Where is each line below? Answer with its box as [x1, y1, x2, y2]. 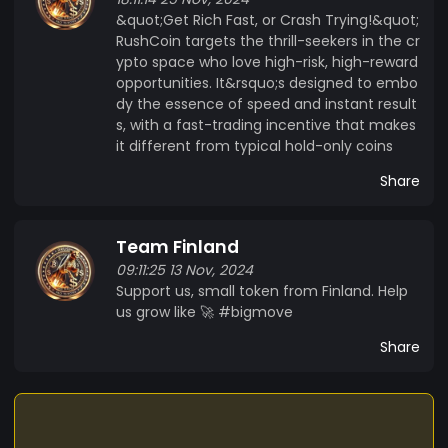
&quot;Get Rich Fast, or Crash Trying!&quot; [116, 9, 419, 30]
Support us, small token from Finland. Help [116, 280, 408, 301]
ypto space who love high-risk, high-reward [116, 51, 418, 72]
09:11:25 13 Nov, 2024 [116, 259, 253, 280]
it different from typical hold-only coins [116, 135, 393, 156]
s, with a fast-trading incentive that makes [116, 114, 416, 135]
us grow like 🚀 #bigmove [116, 301, 293, 322]
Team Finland [116, 234, 239, 259]
